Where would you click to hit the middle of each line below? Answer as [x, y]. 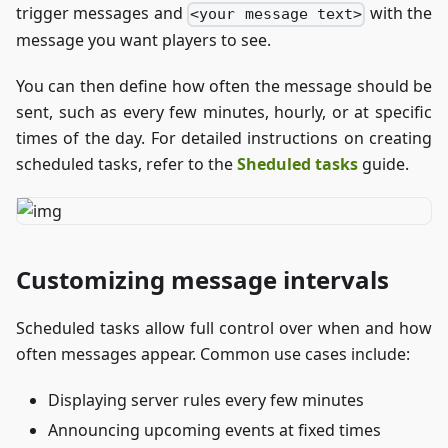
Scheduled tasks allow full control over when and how [224, 328]
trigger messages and [102, 13]
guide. [383, 164]
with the [398, 13]
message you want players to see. [143, 40]
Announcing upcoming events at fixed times [214, 430]
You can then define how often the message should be [224, 86]
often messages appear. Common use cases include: [213, 354]
